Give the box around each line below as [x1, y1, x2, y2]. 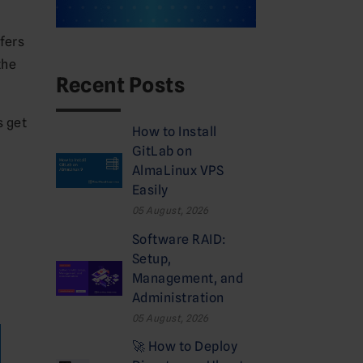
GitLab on [132, 143, 193, 159]
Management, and [132, 270, 244, 286]
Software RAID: [132, 231, 226, 247]
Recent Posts [55, 72, 186, 97]
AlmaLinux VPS [132, 162, 224, 178]
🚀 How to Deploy [132, 339, 238, 355]
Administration [132, 289, 224, 305]
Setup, [132, 250, 172, 267]
